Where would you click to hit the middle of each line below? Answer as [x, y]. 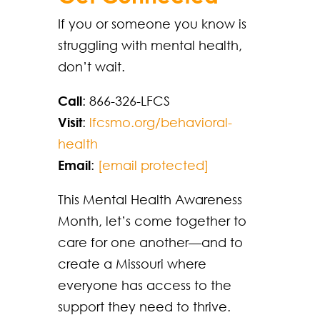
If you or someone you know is [152, 23]
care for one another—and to [150, 242]
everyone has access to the [144, 285]
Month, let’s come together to [152, 220]
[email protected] [153, 165]
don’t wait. [91, 66]
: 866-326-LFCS [126, 100]
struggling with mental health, [150, 45]
